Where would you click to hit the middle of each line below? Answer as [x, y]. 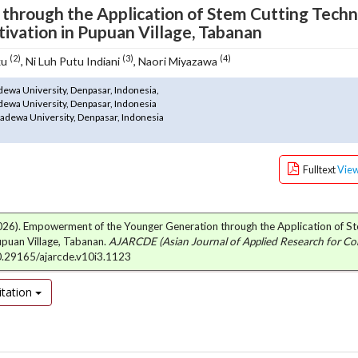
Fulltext [319, 169]
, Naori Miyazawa [177, 61]
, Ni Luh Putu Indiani [72, 61]
